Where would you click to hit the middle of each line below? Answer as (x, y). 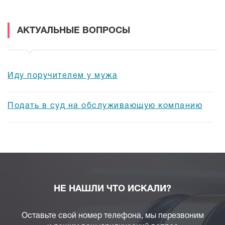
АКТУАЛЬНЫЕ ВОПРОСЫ (74, 31)
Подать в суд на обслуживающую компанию (105, 106)
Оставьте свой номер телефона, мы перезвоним (113, 216)
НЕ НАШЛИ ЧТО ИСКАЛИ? (113, 189)
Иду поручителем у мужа (63, 76)
